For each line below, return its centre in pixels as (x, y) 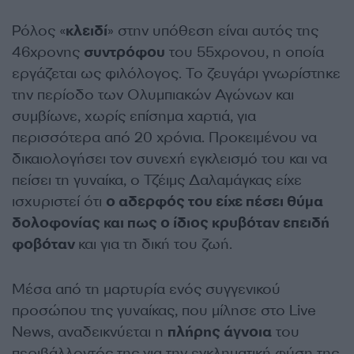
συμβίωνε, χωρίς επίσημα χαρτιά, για (134, 116)
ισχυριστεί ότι (59, 201)
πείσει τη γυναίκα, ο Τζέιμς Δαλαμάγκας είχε (157, 180)
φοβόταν (45, 244)
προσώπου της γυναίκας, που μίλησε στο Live (164, 311)
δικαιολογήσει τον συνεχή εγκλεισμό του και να (169, 159)
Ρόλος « (39, 31)
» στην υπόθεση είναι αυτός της (213, 31)
